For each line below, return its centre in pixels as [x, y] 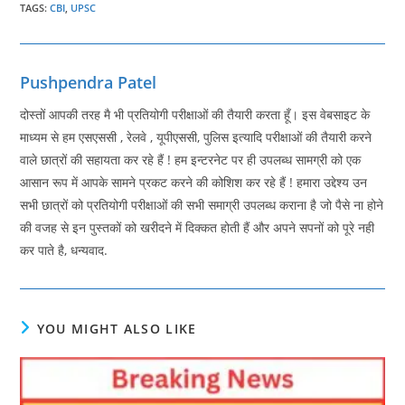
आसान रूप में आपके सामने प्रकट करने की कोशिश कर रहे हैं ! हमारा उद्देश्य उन [194, 183]
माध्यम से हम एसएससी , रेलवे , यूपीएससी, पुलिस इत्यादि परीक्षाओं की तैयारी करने [196, 137]
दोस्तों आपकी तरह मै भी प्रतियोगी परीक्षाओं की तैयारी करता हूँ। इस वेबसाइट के [195, 115]
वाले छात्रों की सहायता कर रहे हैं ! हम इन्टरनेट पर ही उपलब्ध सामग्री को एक [191, 160]
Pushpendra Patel [89, 83]
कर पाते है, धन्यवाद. [64, 250]
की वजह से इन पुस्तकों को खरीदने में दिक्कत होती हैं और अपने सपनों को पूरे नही [198, 228]
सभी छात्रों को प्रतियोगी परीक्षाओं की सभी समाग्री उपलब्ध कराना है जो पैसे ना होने [202, 205]
